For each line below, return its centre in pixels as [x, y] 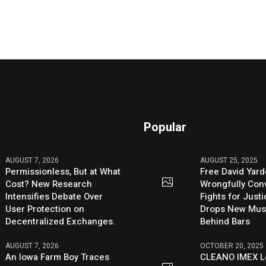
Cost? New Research [49, 184]
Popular [165, 128]
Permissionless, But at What [63, 172]
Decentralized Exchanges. [61, 222]
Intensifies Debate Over [54, 197]
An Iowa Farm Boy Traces [58, 257]
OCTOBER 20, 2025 [232, 246]
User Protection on [45, 209]
